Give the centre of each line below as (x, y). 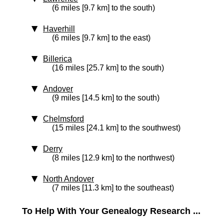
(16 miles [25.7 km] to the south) (108, 68)
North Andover (68, 179)
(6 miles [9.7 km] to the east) (101, 38)
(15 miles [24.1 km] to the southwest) (116, 128)
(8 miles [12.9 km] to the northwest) (113, 158)
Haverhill (59, 29)
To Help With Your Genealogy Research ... (111, 211)
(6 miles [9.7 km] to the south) (103, 8)
